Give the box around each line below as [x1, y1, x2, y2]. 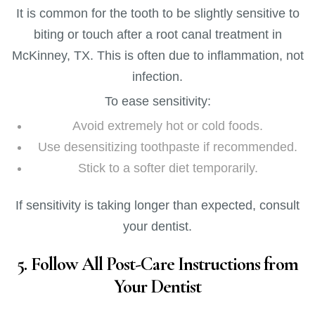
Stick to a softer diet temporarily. [77, 160, 258, 175]
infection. [132, 69, 183, 84]
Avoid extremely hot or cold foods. [72, 118, 264, 133]
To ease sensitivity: [104, 94, 211, 108]
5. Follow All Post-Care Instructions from [17, 252, 298, 276]
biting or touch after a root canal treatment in [33, 27, 282, 41]
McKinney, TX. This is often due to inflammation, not [11, 48, 304, 63]
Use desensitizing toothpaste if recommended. [38, 139, 298, 154]
